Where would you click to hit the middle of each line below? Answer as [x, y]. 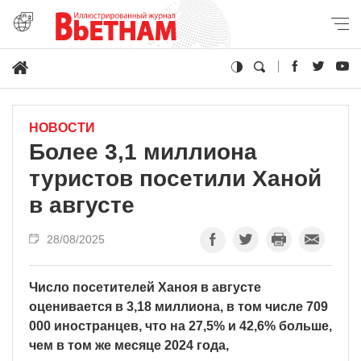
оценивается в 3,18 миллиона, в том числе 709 [178, 306]
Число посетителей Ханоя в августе [145, 287]
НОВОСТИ [62, 127]
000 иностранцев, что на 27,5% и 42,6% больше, [180, 326]
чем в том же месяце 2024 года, [129, 345]
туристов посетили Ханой [175, 178]
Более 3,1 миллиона [143, 151]
